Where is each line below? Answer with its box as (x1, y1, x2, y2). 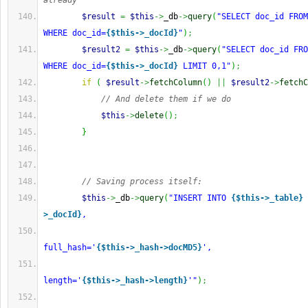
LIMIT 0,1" (178, 61, 231, 71)
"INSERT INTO (168, 193, 231, 203)
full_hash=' (43, 243, 96, 252)
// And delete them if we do (101, 94, 231, 104)
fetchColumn (149, 78, 202, 87)
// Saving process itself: (82, 177, 202, 186)
